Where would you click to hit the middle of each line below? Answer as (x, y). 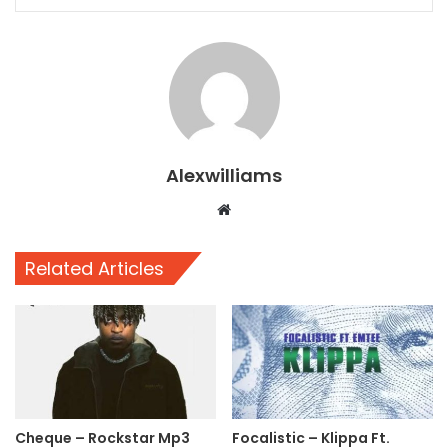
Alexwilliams (224, 176)
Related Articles (94, 269)
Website (258, 209)
